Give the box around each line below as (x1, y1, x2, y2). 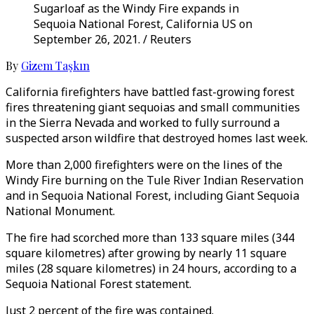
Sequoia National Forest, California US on (34, 16, 252, 32)
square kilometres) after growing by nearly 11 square (6, 245, 287, 261)
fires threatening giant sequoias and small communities (6, 100, 300, 115)
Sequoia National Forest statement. (6, 276, 191, 292)
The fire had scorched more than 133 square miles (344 (6, 230, 294, 245)
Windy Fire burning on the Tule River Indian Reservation (6, 172, 303, 188)
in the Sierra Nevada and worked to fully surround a (6, 115, 280, 130)
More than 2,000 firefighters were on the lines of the (6, 157, 282, 172)
